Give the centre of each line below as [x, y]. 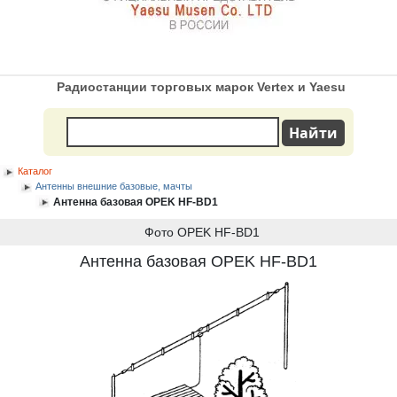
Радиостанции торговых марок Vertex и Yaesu [201, 87]
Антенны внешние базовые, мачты [114, 187]
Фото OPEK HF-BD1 [202, 232]
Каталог [35, 171]
